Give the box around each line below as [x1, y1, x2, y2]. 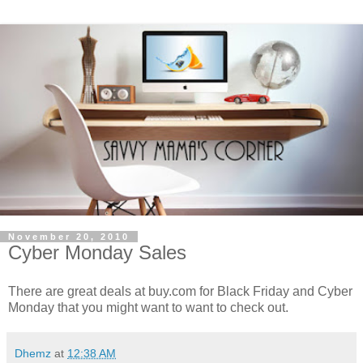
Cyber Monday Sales [8, 241, 186, 264]
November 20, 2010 [8, 232, 130, 242]
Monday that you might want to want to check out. [8, 301, 288, 315]
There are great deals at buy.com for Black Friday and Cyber [8, 284, 352, 299]
